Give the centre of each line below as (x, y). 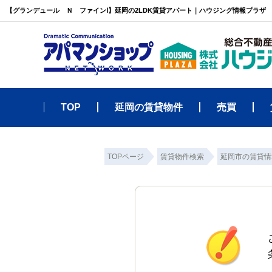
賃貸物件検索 (182, 157)
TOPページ (126, 157)
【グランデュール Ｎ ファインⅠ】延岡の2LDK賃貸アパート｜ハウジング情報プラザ (136, 10)
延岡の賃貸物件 (149, 107)
